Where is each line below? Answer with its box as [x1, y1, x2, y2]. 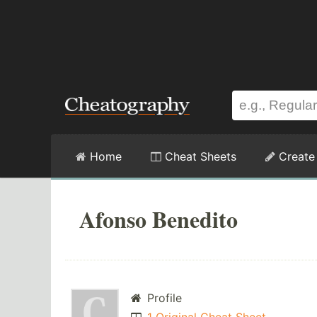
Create [275, 149, 315, 163]
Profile [143, 291, 182, 306]
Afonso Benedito [79, 202, 238, 236]
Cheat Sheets [161, 149, 236, 163]
